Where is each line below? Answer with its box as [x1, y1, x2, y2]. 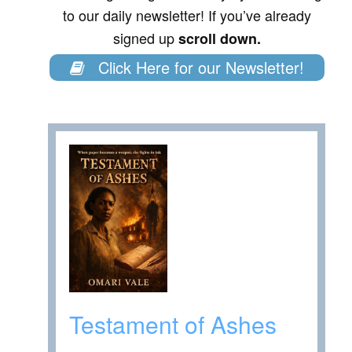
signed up [112, 27, 178, 49]
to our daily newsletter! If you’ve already [62, 5, 311, 26]
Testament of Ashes [69, 306, 277, 341]
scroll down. [178, 28, 261, 49]
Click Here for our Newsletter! [93, 56, 304, 79]
